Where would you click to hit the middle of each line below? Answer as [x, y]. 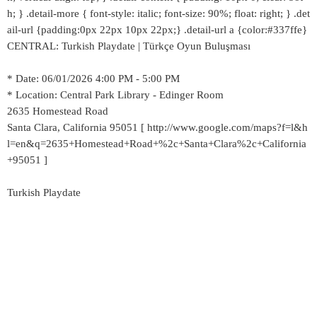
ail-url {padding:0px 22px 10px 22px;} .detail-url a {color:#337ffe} [157, 30]
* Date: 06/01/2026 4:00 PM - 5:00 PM [93, 79]
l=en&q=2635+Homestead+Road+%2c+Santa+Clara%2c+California [157, 144]
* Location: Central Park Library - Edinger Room [115, 95]
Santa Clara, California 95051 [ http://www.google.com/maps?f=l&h [157, 127]
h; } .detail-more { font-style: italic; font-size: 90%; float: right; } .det [158, 13]
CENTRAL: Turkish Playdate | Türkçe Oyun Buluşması [129, 46]
